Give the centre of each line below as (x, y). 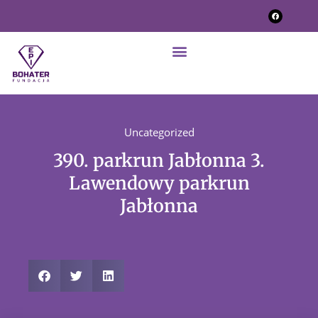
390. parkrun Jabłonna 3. (159, 160)
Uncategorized (159, 132)
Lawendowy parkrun (159, 183)
